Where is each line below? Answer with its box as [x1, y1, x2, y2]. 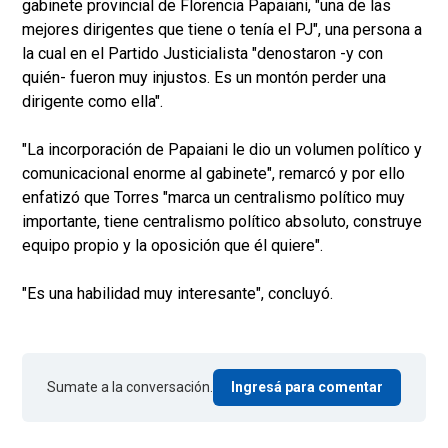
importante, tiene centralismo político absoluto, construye [22, 212, 422, 232]
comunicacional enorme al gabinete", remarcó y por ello [22, 164, 405, 184]
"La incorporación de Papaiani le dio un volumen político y [22, 140, 422, 160]
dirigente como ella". [22, 92, 163, 112]
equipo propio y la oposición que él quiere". [22, 236, 323, 256]
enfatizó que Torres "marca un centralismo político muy [22, 188, 405, 208]
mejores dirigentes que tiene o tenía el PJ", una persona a [22, 20, 422, 40]
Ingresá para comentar [231, 379, 383, 396]
